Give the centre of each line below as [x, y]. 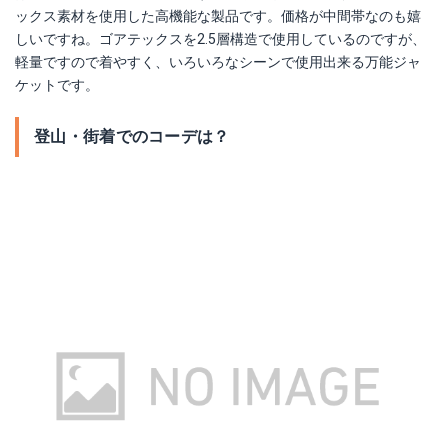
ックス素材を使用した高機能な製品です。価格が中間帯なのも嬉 [218, 16]
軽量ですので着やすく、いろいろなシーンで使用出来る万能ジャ [218, 62]
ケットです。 [57, 85]
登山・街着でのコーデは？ [132, 137]
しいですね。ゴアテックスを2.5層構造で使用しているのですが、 [220, 39]
